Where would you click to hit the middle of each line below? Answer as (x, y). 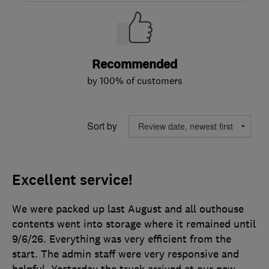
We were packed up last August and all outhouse (128, 209)
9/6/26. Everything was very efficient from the (122, 239)
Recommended (134, 64)
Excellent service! (72, 180)
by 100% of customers (134, 80)
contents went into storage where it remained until (134, 224)
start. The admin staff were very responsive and (125, 254)
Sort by (102, 126)
